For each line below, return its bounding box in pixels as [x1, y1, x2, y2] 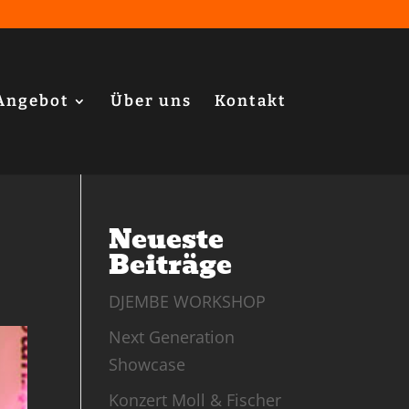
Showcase [109, 353, 186, 375]
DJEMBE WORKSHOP [109, 290, 267, 312]
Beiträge [109, 245, 233, 286]
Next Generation [109, 326, 236, 348]
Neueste [109, 219, 225, 260]
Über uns [110, 91, 192, 110]
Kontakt [214, 91, 287, 110]
